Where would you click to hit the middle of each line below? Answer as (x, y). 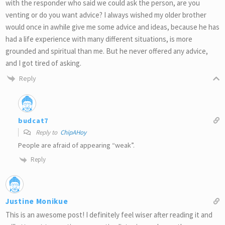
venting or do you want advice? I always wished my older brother (106, 15)
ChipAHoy (73, 133)
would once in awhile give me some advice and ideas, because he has (113, 27)
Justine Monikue (37, 201)
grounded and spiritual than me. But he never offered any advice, (107, 51)
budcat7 (33, 120)
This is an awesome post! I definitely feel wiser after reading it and (109, 214)
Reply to (47, 133)
